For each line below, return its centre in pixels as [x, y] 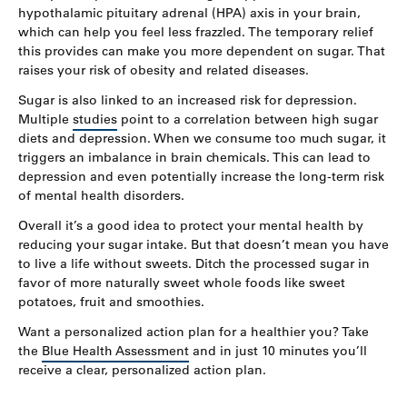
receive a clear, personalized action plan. [142, 370]
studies [95, 119]
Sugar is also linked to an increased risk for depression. [188, 100]
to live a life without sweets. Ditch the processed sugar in [194, 263]
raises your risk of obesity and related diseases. [164, 70]
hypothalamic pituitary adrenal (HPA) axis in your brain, [189, 13]
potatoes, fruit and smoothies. [111, 302]
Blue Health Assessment [115, 351]
